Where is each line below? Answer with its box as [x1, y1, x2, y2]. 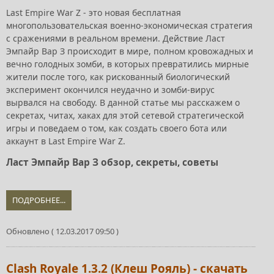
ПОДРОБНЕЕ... [12, 194, 65, 206]
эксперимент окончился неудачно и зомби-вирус [6, 83, 215, 95]
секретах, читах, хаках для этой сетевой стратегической [6, 109, 244, 121]
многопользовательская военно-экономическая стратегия [6, 19, 253, 31]
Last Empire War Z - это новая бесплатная [6, 6, 181, 18]
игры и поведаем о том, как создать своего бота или [6, 122, 227, 134]
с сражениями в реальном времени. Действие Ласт [6, 32, 225, 44]
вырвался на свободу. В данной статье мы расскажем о [6, 96, 240, 108]
